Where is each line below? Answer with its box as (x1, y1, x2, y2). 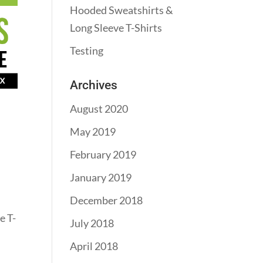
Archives (70, 78, 118, 92)
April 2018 (70, 240, 119, 252)
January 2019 (70, 171, 132, 184)
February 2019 (70, 148, 137, 161)
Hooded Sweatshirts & (70, 4, 174, 16)
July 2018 (70, 217, 114, 230)
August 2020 (70, 102, 129, 115)
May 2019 (70, 125, 116, 138)
